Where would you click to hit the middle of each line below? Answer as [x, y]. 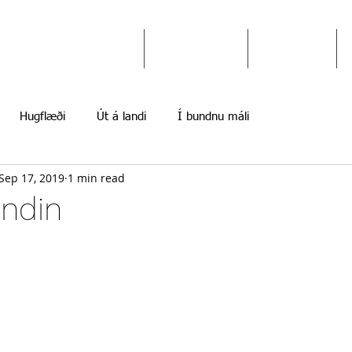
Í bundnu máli [213, 117]
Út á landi [121, 117]
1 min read [96, 178]
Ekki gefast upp [71, 48]
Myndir [292, 48]
